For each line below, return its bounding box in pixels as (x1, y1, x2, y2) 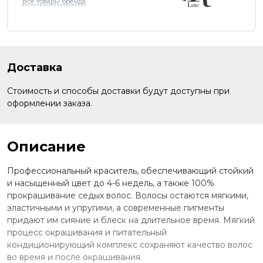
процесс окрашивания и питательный (7, 227, 167, 238)
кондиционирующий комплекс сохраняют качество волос (7, 239, 252, 250)
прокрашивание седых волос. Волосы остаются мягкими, (7, 190, 248, 201)
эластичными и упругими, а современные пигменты (7, 202, 224, 213)
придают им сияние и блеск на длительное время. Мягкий (7, 214, 255, 225)
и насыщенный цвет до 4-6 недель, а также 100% (7, 177, 214, 188)
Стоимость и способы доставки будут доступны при (7, 85, 230, 96)
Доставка (7, 60, 62, 74)
